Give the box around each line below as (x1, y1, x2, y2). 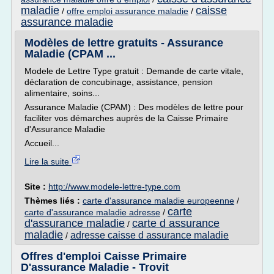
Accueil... (24, 138, 59, 148)
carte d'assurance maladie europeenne (83, 196, 234, 206)
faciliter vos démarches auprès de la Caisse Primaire (24, 113, 228, 123)
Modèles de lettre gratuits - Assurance (24, 37, 223, 49)
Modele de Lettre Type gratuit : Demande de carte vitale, (24, 66, 243, 76)
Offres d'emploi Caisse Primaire (21, 250, 187, 262)
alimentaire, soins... (24, 88, 100, 98)
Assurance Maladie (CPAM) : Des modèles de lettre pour (24, 102, 243, 112)
